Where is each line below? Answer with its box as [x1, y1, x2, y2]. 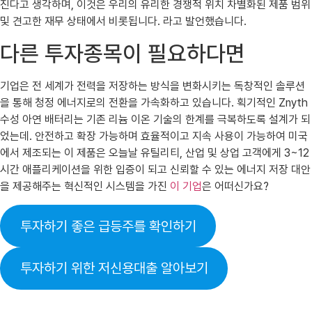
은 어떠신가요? [202, 179, 269, 193]
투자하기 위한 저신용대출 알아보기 [19, 260, 208, 277]
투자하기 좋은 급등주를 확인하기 [19, 217, 196, 235]
